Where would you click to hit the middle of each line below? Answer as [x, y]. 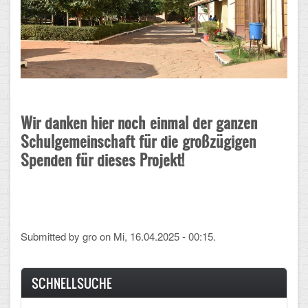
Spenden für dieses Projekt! [102, 159]
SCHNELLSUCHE [72, 283]
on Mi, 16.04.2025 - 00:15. [156, 236]
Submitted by [52, 236]
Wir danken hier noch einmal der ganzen [139, 122]
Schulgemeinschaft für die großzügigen [138, 141]
